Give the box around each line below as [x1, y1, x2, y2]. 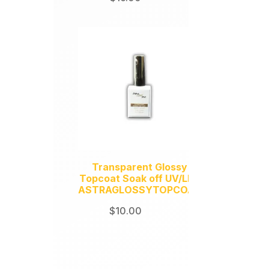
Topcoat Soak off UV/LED [79, 172, 201, 185]
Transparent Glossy [92, 161, 188, 174]
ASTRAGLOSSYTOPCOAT [78, 184, 202, 196]
